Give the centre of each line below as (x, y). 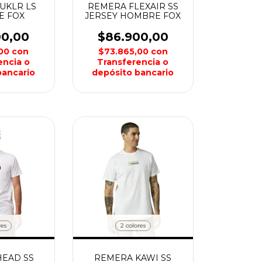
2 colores (133, 225)
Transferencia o (133, 62)
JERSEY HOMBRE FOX (133, 15)
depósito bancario (133, 72)
